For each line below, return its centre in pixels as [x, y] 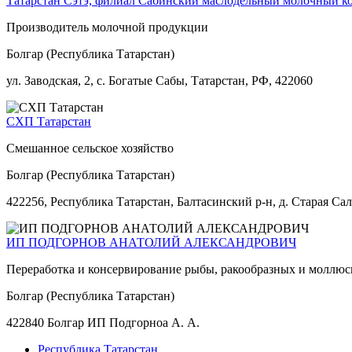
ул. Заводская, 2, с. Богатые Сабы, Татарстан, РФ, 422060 [159, 80]
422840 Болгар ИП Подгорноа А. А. [103, 322]
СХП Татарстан [49, 121]
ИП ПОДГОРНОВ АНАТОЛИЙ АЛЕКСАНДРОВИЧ [151, 242]
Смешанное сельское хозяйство [90, 148]
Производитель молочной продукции [107, 27]
